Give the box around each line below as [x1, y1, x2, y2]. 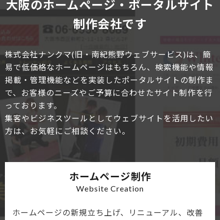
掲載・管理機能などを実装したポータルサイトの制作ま [5, 75, 214, 84]
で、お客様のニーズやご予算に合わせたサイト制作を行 [5, 87, 213, 97]
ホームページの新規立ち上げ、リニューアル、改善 [12, 207, 203, 217]
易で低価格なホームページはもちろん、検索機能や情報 [5, 62, 214, 72]
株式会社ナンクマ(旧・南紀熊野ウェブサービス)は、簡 [5, 49, 211, 59]
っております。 [5, 100, 62, 110]
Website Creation [76, 183, 144, 193]
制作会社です [73, 16, 147, 31]
